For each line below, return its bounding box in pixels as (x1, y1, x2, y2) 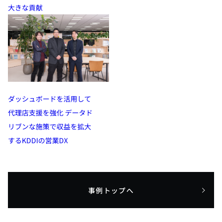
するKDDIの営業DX (8, 135, 68, 146)
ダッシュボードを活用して (8, 94, 91, 104)
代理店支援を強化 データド (8, 108, 93, 118)
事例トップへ (88, 185, 134, 195)
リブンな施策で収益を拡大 (8, 121, 91, 132)
